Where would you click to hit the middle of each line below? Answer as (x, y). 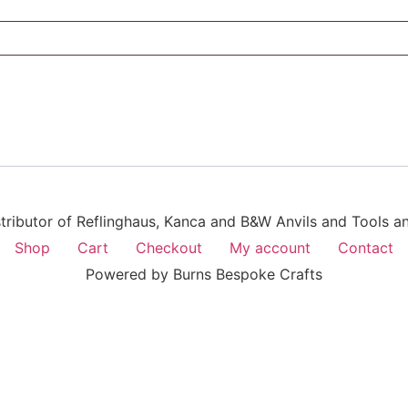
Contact (366, 248)
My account (270, 248)
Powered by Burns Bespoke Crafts (204, 275)
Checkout (169, 248)
